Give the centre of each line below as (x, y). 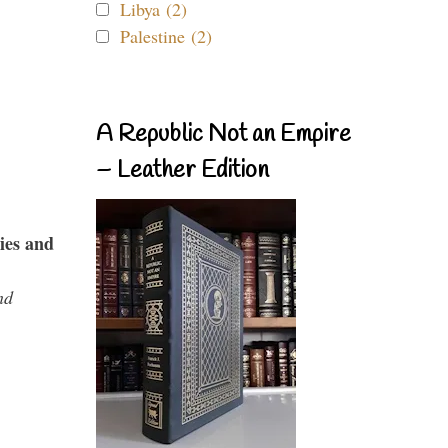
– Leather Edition (182, 171)
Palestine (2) (166, 36)
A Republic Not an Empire (223, 135)
